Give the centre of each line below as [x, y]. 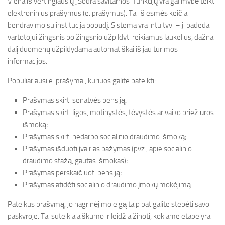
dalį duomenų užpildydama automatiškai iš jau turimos [93, 49]
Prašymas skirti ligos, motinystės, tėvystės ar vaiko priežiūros [118, 113]
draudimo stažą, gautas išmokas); [75, 161]
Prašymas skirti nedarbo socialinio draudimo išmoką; [105, 137]
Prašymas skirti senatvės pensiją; [75, 100]
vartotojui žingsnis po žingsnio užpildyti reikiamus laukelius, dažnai [111, 37]
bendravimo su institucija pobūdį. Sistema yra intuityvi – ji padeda [108, 25]
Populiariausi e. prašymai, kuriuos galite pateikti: [82, 81]
